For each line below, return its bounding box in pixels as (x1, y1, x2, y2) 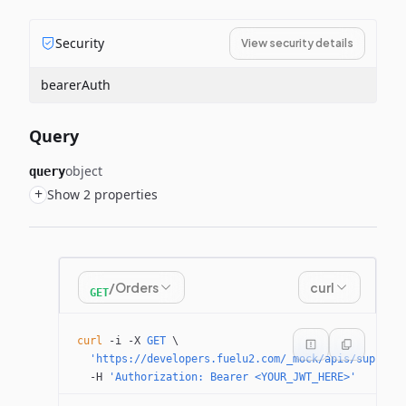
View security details (241, 36, 353, 50)
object (65, 162, 102, 179)
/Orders (109, 279, 159, 295)
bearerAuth (41, 76, 111, 93)
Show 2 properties (47, 186, 158, 203)
